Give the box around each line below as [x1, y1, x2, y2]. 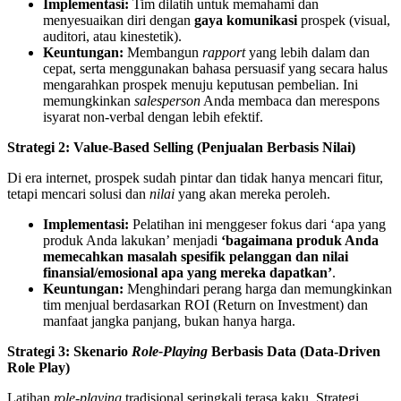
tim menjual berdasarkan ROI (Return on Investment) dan [43, 296, 368, 312]
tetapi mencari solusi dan [7, 185, 149, 201]
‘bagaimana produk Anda [221, 232, 379, 248]
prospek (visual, [297, 12, 390, 28]
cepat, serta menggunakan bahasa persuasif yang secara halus [43, 60, 388, 76]
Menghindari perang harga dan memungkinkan [124, 280, 392, 296]
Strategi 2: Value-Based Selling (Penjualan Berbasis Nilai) [7, 139, 355, 155]
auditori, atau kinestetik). [43, 28, 182, 44]
